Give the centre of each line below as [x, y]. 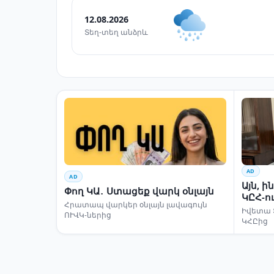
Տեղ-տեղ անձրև [116, 32]
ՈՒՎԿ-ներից [88, 215]
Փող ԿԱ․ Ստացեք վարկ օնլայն [139, 191]
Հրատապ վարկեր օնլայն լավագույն [136, 205]
